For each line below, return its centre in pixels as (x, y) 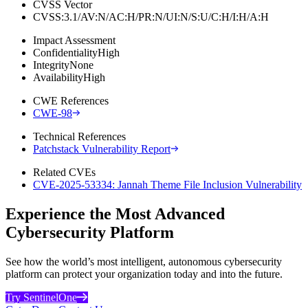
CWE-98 (53, 113)
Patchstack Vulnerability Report (102, 148)
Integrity (51, 65)
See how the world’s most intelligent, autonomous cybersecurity (144, 261)
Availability (58, 77)
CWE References (71, 100)
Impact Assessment (74, 40)
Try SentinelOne (41, 297)
